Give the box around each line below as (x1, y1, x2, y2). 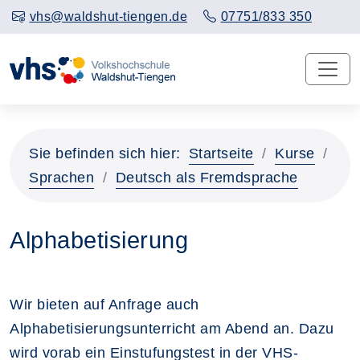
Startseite (188, 145, 254, 162)
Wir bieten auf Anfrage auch (10, 296, 199, 313)
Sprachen (29, 169, 94, 186)
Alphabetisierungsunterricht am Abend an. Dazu (10, 320, 334, 337)
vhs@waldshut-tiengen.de (29, 10, 187, 23)
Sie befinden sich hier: (29, 145, 181, 162)
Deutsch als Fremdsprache (115, 169, 298, 186)
